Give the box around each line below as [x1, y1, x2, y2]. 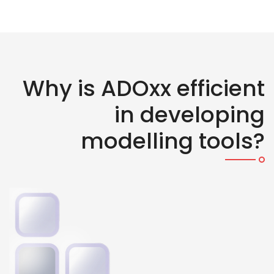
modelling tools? [81, 125, 265, 157]
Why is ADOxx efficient [23, 73, 265, 104]
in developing [114, 99, 265, 130]
